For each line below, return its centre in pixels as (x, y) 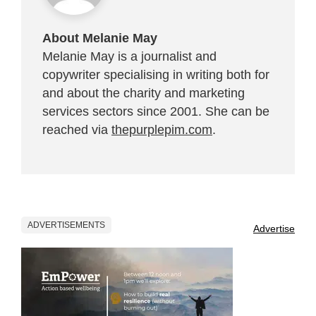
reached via (77, 130)
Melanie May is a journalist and (129, 57)
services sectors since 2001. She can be (156, 112)
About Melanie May (100, 38)
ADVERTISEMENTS (66, 225)
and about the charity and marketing (144, 93)
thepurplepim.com (162, 130)
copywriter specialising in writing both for (156, 75)
